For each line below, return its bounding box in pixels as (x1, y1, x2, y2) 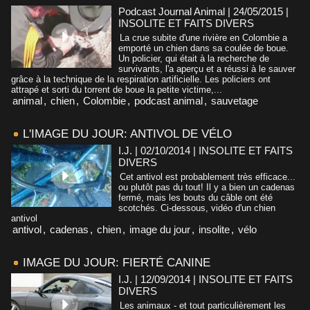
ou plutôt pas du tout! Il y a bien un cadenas (118, 181, 295, 192)
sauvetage (211, 94, 258, 107)
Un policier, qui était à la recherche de (118, 53, 269, 64)
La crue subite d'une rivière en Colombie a (120, 32, 287, 43)
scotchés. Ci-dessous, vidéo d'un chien (118, 202, 275, 213)
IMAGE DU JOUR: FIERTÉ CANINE (23, 255, 210, 269)
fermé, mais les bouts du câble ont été (118, 192, 273, 203)
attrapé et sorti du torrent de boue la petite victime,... (11, 84, 222, 95)
